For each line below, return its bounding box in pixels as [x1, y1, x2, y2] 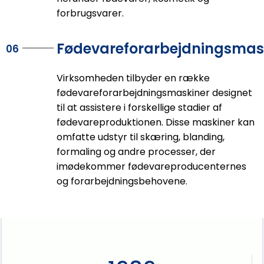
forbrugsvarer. [56, 6, 124, 21]
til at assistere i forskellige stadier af [56, 101, 222, 115]
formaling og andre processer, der [56, 145, 216, 159]
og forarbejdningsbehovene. [56, 174, 187, 189]
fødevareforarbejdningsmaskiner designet [56, 86, 252, 100]
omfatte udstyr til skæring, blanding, [56, 130, 225, 144]
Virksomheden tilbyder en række [56, 71, 210, 85]
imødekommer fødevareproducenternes [56, 160, 246, 174]
